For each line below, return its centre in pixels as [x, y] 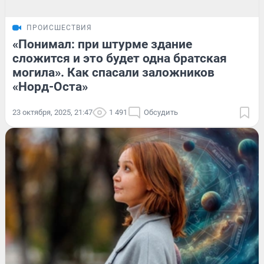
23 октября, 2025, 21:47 [52, 112]
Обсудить [161, 112]
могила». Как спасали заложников [113, 72]
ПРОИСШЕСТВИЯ [59, 27]
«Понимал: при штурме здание [102, 44]
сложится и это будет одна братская [120, 58]
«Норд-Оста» [50, 86]
